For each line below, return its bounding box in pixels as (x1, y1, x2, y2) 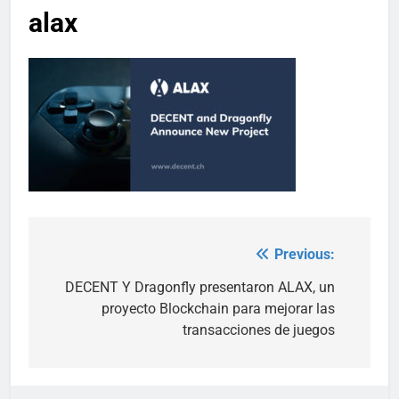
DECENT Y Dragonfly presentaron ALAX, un (65, 278, 335, 296)
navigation (45, 278, 145, 304)
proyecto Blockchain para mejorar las (102, 299, 335, 317)
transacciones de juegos (183, 321, 335, 338)
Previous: (274, 245, 335, 263)
